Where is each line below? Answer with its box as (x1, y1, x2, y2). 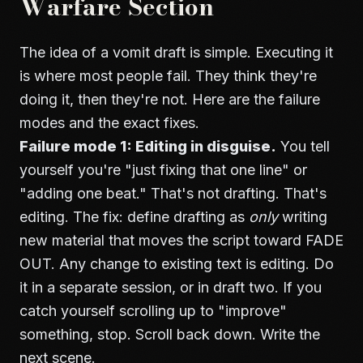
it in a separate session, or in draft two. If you (19, 279, 322, 296)
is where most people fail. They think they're (19, 67, 317, 84)
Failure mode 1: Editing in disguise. (19, 138, 276, 155)
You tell (276, 138, 330, 155)
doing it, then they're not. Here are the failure (19, 91, 320, 108)
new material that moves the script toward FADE (19, 232, 344, 249)
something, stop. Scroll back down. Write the (19, 326, 320, 343)
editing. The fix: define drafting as (19, 208, 249, 225)
